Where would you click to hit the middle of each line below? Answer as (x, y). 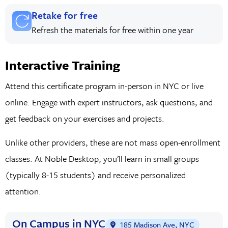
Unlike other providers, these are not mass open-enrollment (112, 142)
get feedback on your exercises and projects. (84, 119)
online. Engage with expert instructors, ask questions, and (109, 102)
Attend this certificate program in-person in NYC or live (104, 86)
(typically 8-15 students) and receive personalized (95, 175)
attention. (23, 191)
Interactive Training (62, 65)
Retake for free (65, 15)
